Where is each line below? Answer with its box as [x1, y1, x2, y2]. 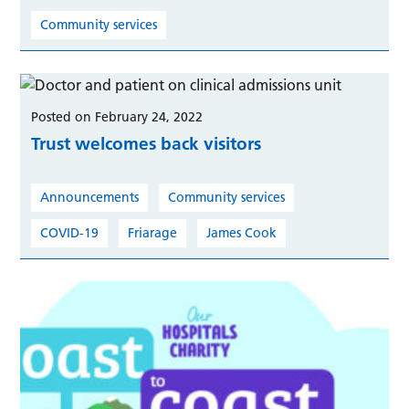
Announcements [40, 188, 140, 205]
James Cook [206, 224, 278, 241]
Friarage [128, 224, 178, 241]
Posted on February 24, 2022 [31, 108, 204, 125]
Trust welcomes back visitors [31, 132, 262, 154]
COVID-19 [40, 224, 100, 241]
